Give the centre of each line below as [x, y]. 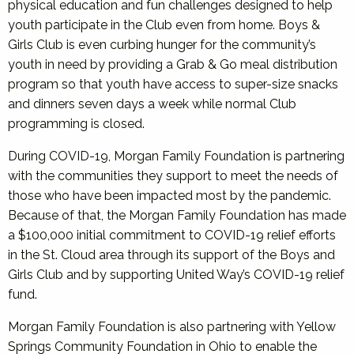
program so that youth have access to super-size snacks [173, 84]
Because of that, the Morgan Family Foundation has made [177, 215]
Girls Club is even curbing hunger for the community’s [162, 45]
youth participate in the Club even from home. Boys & [164, 25]
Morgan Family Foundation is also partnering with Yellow [172, 327]
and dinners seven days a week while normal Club [152, 104]
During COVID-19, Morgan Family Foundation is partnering [176, 156]
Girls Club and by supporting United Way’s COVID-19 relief [176, 275]
